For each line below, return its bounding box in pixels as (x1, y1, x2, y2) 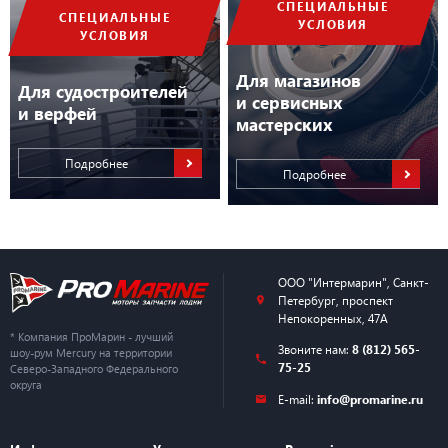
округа (10, 376, 42, 392)
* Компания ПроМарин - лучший (10, 328, 173, 344)
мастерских (236, 112, 332, 135)
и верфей (18, 101, 97, 124)
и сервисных (236, 90, 342, 113)
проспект (341, 291, 393, 308)
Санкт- (392, 273, 429, 290)
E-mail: (277, 391, 317, 408)
